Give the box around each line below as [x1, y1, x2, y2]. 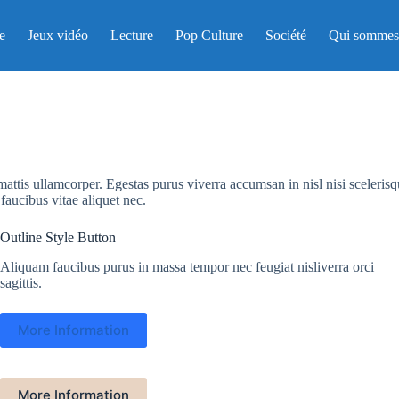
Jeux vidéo [27, 28, 88, 43]
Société [265, 28, 306, 43]
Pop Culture [175, 28, 243, 43]
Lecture [110, 28, 153, 43]
